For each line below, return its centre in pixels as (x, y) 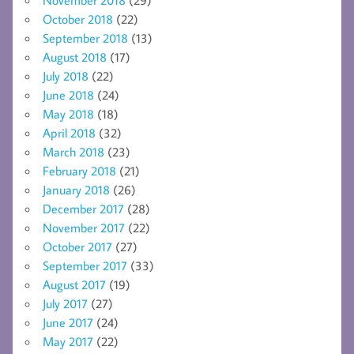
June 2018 (68, 94)
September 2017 (85, 265)
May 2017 (68, 341)
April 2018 (69, 132)
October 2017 (77, 246)
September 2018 (85, 38)
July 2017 (65, 303)
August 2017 (74, 284)
